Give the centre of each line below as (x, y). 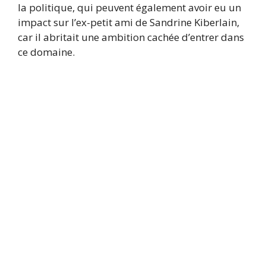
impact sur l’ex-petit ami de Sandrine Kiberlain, (129, 23)
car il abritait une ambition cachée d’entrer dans (131, 37)
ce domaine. (46, 52)
